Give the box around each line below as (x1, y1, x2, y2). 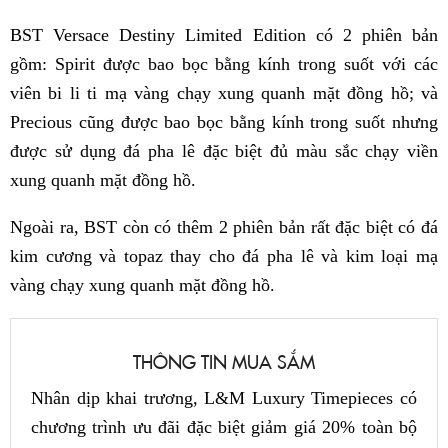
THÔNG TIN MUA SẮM (133, 348, 315, 374)
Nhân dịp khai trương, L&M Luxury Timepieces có (31, 387, 417, 408)
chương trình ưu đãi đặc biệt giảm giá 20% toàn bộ (31, 416, 417, 437)
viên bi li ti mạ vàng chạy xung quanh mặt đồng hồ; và (10, 82, 438, 103)
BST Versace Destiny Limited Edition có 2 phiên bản (10, 24, 438, 45)
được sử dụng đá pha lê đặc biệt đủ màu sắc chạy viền (10, 140, 438, 161)
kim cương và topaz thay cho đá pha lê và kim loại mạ (10, 245, 438, 266)
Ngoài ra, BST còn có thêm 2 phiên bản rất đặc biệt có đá (10, 216, 438, 237)
